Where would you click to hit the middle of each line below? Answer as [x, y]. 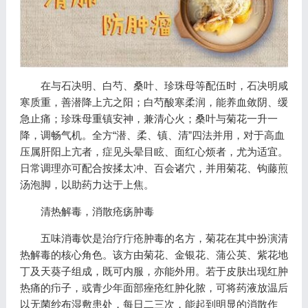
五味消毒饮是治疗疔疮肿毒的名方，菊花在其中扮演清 [164, 239]
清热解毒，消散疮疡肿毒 [97, 212]
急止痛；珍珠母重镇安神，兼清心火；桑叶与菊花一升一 [148, 119]
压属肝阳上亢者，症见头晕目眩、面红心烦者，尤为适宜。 [154, 152]
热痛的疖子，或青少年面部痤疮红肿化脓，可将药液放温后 [154, 288]
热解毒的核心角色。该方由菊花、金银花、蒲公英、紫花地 [154, 255]
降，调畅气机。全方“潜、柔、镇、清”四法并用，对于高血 [152, 135]
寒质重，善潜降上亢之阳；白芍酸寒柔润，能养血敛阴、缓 [154, 102]
